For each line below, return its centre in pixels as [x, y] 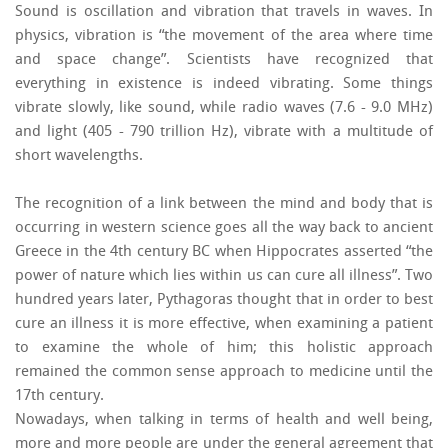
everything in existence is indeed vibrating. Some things [224, 84]
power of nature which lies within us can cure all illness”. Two [224, 276]
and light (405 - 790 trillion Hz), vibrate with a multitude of [224, 132]
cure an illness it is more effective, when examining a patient [224, 324]
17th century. [59, 396]
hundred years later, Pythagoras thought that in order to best [224, 300]
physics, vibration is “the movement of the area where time [224, 36]
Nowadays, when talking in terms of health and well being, [224, 420]
